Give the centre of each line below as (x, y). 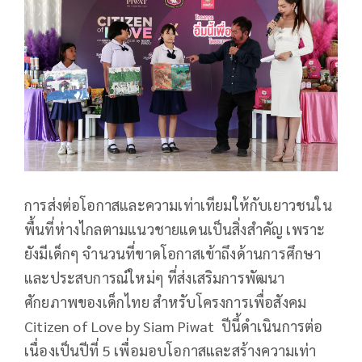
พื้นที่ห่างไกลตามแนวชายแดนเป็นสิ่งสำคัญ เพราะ (175, 229)
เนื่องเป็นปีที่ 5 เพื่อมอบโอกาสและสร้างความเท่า (170, 351)
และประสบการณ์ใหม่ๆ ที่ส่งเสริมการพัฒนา (155, 278)
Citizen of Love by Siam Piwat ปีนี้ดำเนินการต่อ (174, 326)
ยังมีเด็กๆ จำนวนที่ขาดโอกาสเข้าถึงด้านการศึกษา (173, 254)
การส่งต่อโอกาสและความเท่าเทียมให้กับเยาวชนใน (178, 205)
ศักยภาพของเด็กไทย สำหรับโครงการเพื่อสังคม (166, 302)
